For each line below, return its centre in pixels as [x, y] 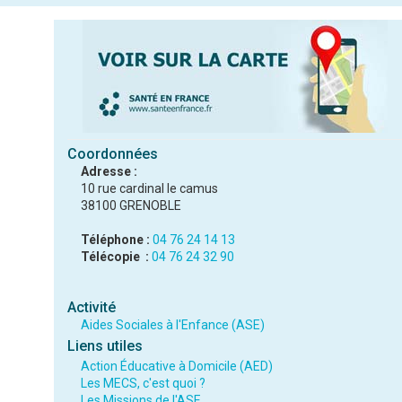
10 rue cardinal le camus [149, 188]
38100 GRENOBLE [131, 205]
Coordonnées [112, 154]
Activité [91, 307]
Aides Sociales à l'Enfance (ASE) [172, 325]
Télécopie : [114, 257]
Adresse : [109, 171]
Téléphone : [115, 240]
